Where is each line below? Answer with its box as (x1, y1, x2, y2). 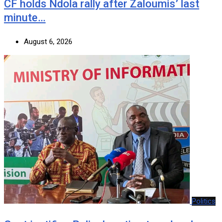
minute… (4, 11, 46, 24)
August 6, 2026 (24, 37, 72, 46)
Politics (192, 196, 216, 206)
